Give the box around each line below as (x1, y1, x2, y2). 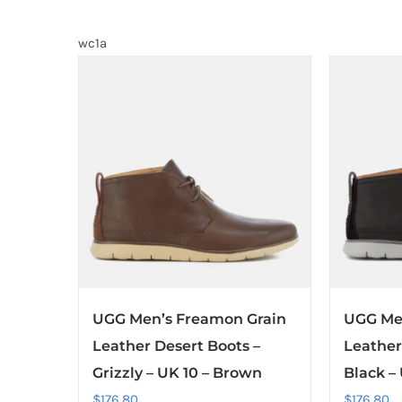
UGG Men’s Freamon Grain (92, 310, 286, 328)
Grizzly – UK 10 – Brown (92, 364, 262, 382)
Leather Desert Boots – (92, 337, 260, 355)
